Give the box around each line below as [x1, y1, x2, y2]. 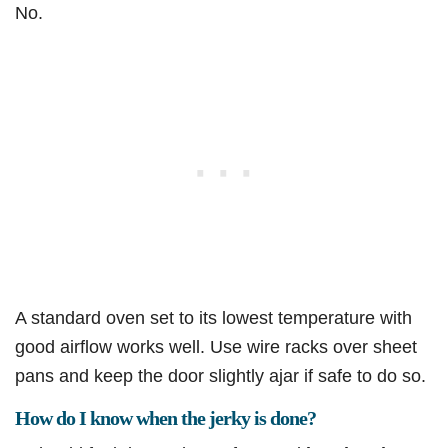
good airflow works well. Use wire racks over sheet [15, 336, 417, 358]
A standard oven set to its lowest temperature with [15, 307, 412, 329]
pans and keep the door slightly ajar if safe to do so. [15, 365, 426, 387]
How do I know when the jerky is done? [15, 407, 316, 430]
